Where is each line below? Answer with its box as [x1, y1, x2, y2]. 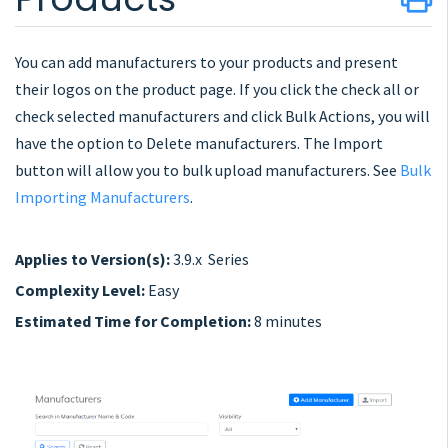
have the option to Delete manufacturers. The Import [15, 133, 383, 153]
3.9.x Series [170, 249, 249, 269]
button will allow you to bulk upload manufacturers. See [15, 160, 400, 180]
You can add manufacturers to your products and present [15, 52, 398, 72]
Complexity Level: [15, 280, 148, 300]
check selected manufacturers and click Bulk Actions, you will [15, 106, 430, 126]
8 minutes [251, 311, 325, 331]
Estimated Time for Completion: [15, 311, 251, 331]
